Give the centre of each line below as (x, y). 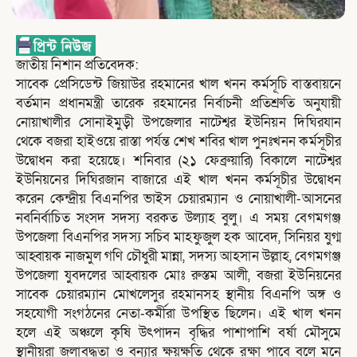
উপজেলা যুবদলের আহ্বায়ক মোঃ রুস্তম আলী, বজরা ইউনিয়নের (178, 276)
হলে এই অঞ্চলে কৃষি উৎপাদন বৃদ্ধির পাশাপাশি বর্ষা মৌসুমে (178, 333)
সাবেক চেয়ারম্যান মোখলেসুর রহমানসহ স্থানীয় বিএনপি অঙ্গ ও (178, 295)
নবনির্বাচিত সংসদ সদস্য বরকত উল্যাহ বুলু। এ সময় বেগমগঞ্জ (178, 218)
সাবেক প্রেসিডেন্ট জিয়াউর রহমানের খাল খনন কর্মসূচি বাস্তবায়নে (178, 84)
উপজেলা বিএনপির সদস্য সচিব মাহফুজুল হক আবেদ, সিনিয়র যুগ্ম (178, 237)
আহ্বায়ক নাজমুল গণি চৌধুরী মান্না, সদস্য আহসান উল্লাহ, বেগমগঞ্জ (178, 257)
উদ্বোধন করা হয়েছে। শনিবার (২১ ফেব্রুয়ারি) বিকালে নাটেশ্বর (178, 161)
